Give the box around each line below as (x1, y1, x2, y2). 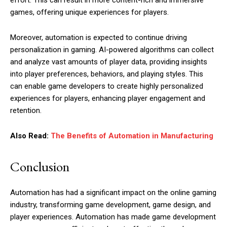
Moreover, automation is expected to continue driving (10, 33, 187, 43)
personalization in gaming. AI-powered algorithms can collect (10, 45, 214, 55)
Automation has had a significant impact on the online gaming (10, 188, 216, 198)
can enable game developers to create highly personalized (10, 82, 203, 91)
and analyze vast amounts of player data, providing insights (10, 57, 207, 67)
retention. (10, 106, 42, 116)
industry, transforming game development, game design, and (10, 200, 211, 210)
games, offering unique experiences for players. (10, 8, 169, 17)
